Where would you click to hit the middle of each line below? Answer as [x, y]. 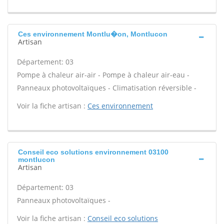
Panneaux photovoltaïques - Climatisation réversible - [107, 88]
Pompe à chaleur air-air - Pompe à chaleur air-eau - [103, 75]
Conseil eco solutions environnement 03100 [93, 152]
